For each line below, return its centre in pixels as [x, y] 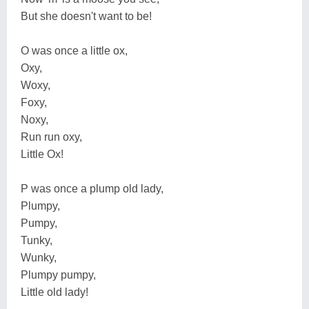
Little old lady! [54, 292]
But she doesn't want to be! [86, 16]
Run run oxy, [51, 137]
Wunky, [39, 257]
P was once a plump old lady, [92, 188]
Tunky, [37, 240]
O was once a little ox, [74, 50]
